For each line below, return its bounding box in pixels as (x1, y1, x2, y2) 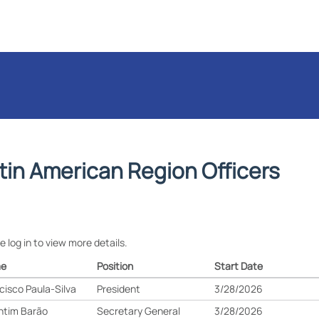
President (97, 282, 141, 296)
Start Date (214, 259, 263, 273)
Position (97, 259, 134, 273)
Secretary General (97, 304, 181, 318)
